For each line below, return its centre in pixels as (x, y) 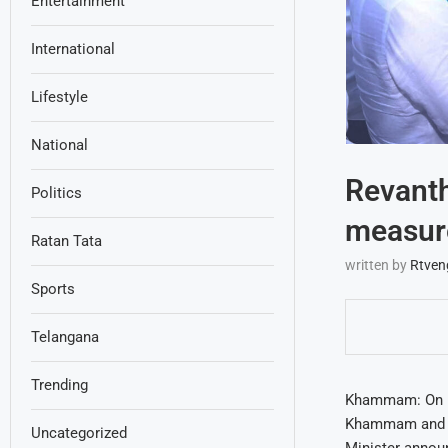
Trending (59, 385)
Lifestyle (59, 97)
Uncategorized (79, 433)
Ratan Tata (66, 241)
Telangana (65, 337)
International (73, 49)
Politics (56, 193)
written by (377, 265)
